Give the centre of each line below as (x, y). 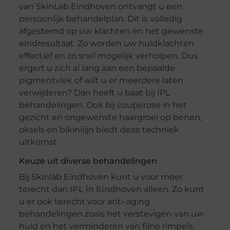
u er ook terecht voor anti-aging (84, 202)
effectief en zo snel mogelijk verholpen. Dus (108, 56)
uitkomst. (39, 142)
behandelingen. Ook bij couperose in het (103, 105)
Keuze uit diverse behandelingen (88, 161)
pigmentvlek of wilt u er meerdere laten (101, 81)
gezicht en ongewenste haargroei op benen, (110, 118)
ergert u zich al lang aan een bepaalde (97, 68)
